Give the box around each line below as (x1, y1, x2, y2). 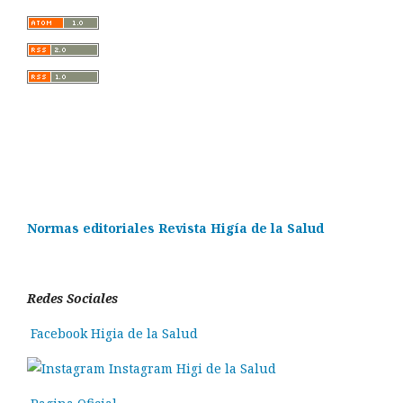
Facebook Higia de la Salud (27, 325, 198, 343)
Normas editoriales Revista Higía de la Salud (27, 219, 324, 237)
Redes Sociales (27, 290, 118, 308)
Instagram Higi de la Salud (105, 360, 276, 378)
